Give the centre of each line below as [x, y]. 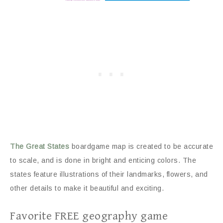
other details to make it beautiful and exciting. [87, 188]
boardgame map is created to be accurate [141, 146]
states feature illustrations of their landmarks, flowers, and [109, 174]
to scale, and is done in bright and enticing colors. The [103, 160]
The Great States [40, 146]
